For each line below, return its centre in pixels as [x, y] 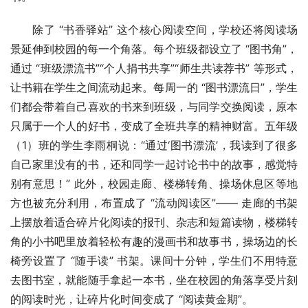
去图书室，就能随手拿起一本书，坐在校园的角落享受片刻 [154, 280]
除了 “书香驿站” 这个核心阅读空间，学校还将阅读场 [165, 30]
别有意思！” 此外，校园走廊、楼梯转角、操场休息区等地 [154, 184]
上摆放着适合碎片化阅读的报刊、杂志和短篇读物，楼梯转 [154, 222]
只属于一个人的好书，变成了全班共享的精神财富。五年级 [154, 126]
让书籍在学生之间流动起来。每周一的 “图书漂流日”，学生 [154, 88]
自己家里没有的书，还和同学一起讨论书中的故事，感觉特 [154, 165]
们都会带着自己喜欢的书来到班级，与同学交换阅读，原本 [154, 107]
